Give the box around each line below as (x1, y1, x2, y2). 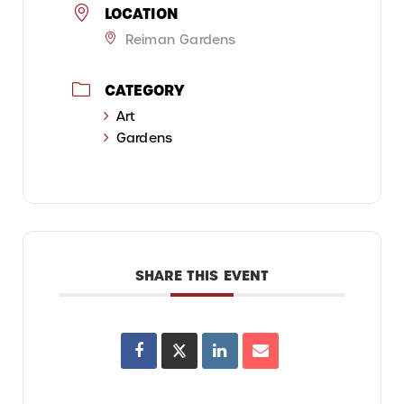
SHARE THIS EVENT (134, 265, 270, 285)
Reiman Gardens (125, 31, 236, 48)
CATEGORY (104, 79, 186, 100)
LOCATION (104, 3, 179, 23)
